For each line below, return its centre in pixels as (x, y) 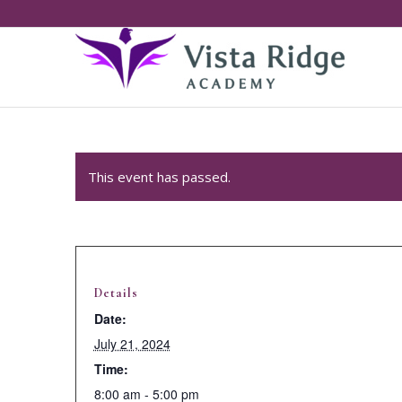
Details (116, 293)
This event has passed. (159, 177)
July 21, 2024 (132, 344)
